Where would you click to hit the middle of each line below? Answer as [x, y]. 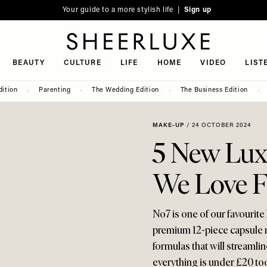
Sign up [198, 10]
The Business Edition [214, 90]
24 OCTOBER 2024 [221, 125]
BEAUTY [29, 63]
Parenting [55, 90]
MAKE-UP [168, 125]
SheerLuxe [45, 57]
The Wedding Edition [125, 90]
